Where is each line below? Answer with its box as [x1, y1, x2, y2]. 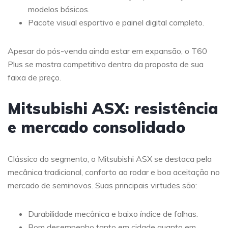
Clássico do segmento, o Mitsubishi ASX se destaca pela [8, 154, 212, 164]
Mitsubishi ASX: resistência [8, 99, 218, 119]
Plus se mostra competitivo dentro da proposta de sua [8, 59, 204, 70]
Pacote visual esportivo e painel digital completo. [28, 17, 204, 28]
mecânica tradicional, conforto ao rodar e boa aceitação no [8, 167, 220, 178]
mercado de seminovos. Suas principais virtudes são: [8, 180, 197, 191]
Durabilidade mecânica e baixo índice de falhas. [28, 209, 198, 219]
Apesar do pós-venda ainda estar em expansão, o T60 [8, 46, 207, 56]
